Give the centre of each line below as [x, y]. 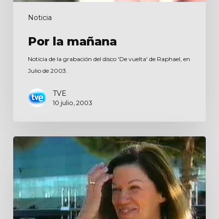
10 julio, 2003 [72, 103]
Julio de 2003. [47, 71]
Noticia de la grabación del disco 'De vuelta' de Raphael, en [109, 59]
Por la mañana [72, 42]
